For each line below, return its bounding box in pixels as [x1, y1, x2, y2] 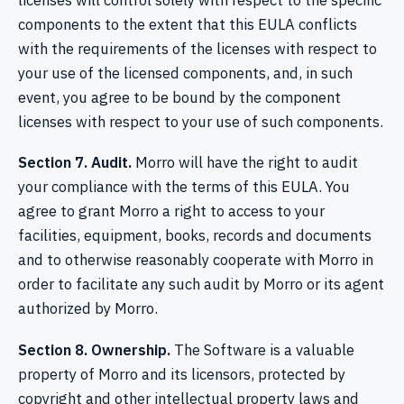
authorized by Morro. [18, 298, 158, 319]
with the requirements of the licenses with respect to [18, 39, 377, 60]
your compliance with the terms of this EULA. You [18, 177, 350, 197]
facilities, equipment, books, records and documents [18, 225, 372, 246]
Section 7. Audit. [18, 152, 132, 173]
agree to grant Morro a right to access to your [18, 201, 325, 222]
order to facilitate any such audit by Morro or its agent [18, 274, 384, 295]
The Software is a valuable [170, 339, 354, 360]
